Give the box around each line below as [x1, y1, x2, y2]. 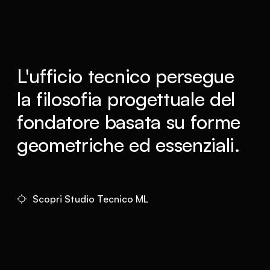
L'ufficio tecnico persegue [17, 64, 234, 88]
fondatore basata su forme [17, 110, 240, 134]
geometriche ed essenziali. [17, 133, 240, 157]
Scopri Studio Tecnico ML [33, 193, 148, 205]
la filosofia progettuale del [17, 87, 236, 111]
